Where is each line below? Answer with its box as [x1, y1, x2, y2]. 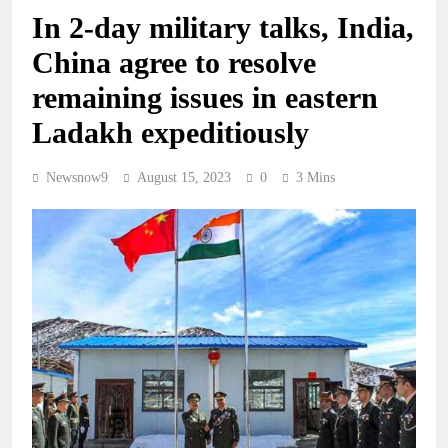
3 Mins [296, 170, 335, 186]
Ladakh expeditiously [32, 116, 309, 150]
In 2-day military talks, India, [32, 11, 414, 45]
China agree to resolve [32, 46, 316, 80]
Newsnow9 [46, 170, 108, 186]
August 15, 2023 [137, 170, 231, 186]
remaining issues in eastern [32, 81, 378, 115]
